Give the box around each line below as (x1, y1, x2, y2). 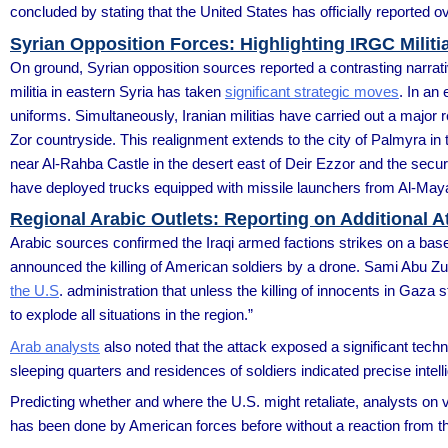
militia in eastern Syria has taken (10, 82, 225, 100)
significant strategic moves (225, 82, 399, 100)
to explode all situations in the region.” (10, 306, 253, 323)
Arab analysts (10, 337, 100, 355)
